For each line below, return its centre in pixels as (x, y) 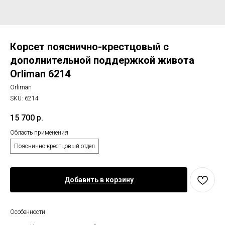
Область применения (39, 133)
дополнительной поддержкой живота (102, 60)
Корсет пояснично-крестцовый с (89, 47)
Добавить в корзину (99, 180)
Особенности (28, 212)
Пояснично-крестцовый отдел (54, 146)
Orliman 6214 (40, 74)
